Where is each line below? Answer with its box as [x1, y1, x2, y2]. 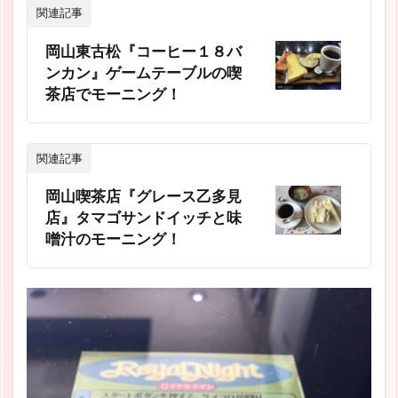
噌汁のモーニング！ [45, 230, 181, 249]
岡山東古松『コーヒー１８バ [45, 42, 242, 60]
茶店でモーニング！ [45, 84, 181, 103]
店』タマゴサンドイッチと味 [45, 209, 242, 227]
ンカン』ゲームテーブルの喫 [45, 63, 242, 82]
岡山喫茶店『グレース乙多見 [45, 187, 242, 206]
